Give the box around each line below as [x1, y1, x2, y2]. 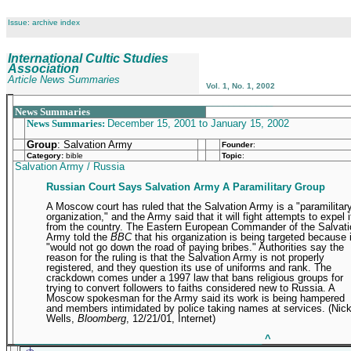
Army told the [46, 230, 110, 243]
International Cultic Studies [8, 52, 168, 65]
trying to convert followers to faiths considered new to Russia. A [46, 281, 335, 294]
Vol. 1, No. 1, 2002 [206, 81, 275, 90]
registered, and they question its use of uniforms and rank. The [46, 261, 331, 273]
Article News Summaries [8, 74, 120, 85]
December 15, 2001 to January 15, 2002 [107, 118, 289, 129]
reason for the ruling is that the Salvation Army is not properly [46, 251, 324, 263]
